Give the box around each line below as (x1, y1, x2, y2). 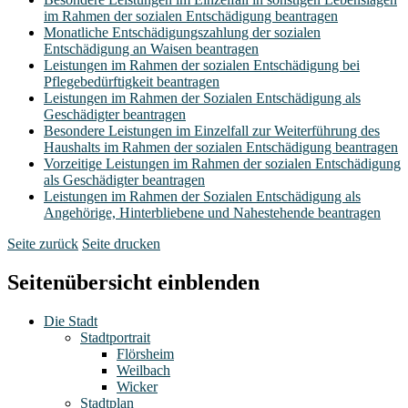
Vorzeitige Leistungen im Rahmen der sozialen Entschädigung (44, 156, 401, 172)
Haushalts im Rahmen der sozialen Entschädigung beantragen (44, 139, 398, 156)
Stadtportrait (80, 330, 150, 346)
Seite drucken (82, 236, 160, 252)
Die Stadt (44, 313, 97, 330)
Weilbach (117, 362, 170, 379)
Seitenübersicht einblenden (7, 270, 260, 295)
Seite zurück (7, 236, 78, 252)
